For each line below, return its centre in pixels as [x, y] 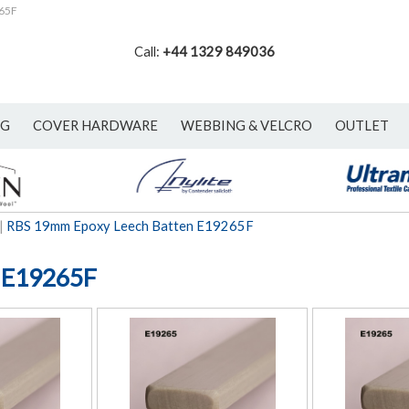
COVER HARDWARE [95, 126]
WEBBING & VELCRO [246, 126]
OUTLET [362, 126]
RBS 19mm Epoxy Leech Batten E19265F [130, 226]
